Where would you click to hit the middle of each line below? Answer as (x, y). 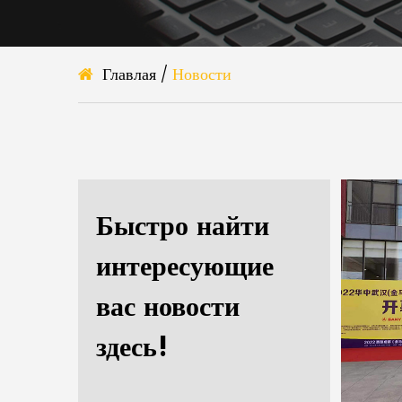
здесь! (132, 347)
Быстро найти (183, 226)
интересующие (185, 267)
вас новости (168, 307)
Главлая (129, 74)
